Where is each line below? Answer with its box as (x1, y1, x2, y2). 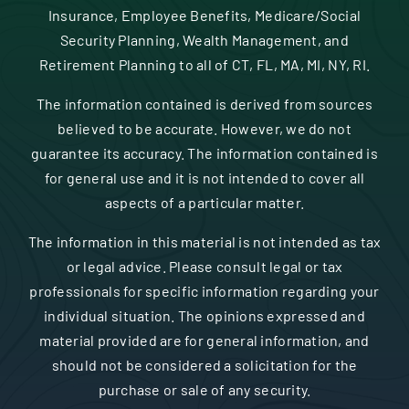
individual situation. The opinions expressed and (44, 307, 365, 325)
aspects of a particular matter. (104, 194, 305, 212)
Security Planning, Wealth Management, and (59, 31, 350, 49)
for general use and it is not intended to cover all (44, 169, 365, 187)
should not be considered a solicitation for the (51, 356, 358, 374)
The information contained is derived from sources (36, 95, 373, 113)
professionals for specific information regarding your (29, 282, 380, 300)
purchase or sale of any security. (98, 381, 311, 399)
